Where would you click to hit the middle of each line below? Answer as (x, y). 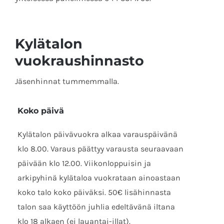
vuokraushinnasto (79, 60)
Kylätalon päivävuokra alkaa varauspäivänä (97, 134)
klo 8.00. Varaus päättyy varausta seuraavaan (100, 148)
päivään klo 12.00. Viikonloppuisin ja (84, 163)
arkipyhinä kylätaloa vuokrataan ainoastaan (99, 177)
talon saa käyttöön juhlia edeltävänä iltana (96, 206)
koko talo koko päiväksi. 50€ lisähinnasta (94, 192)
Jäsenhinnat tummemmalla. (67, 81)
